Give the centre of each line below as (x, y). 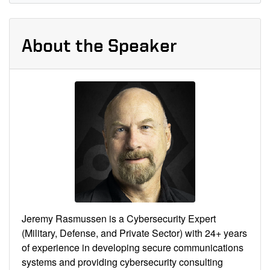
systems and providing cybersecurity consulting (122, 262)
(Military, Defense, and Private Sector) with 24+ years (134, 233)
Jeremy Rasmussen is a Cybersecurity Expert (119, 218)
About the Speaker (99, 45)
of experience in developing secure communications (133, 247)
